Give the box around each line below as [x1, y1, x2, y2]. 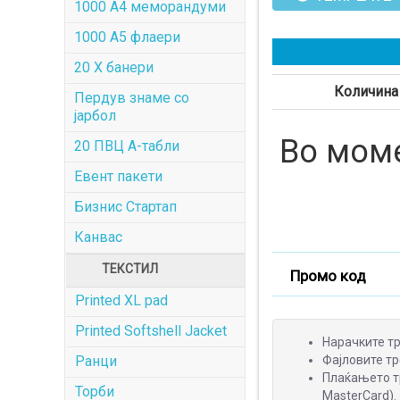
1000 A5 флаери [74, 29, 180, 46]
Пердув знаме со [74, 89, 189, 106]
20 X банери [74, 59, 154, 76]
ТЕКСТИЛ [101, 262, 158, 276]
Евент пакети [74, 168, 162, 185]
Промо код [289, 267, 366, 286]
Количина [334, 83, 398, 101]
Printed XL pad [74, 292, 168, 309]
